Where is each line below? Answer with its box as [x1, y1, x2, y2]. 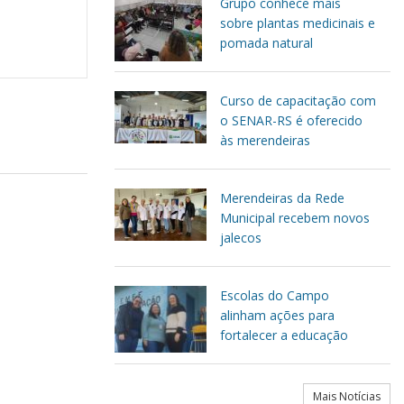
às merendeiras [220, 132, 310, 149]
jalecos [220, 229, 262, 246]
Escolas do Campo [220, 287, 329, 304]
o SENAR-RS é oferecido [220, 112, 363, 129]
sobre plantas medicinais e [220, 14, 375, 32]
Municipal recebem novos [220, 209, 370, 226]
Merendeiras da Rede [220, 189, 344, 207]
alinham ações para [220, 307, 335, 324]
